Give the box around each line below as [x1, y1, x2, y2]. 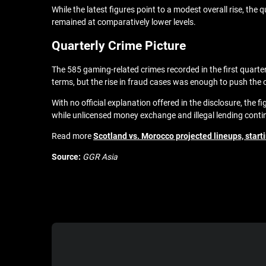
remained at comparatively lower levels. [52, 17, 196, 27]
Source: [52, 152, 83, 161]
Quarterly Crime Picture [52, 39, 186, 53]
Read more [52, 131, 93, 141]
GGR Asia [83, 152, 118, 161]
